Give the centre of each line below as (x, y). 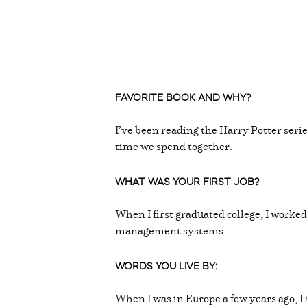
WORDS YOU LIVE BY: (166, 266)
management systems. (174, 230)
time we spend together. (176, 146)
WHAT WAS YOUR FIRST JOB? (190, 181)
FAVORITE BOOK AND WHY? (183, 97)
